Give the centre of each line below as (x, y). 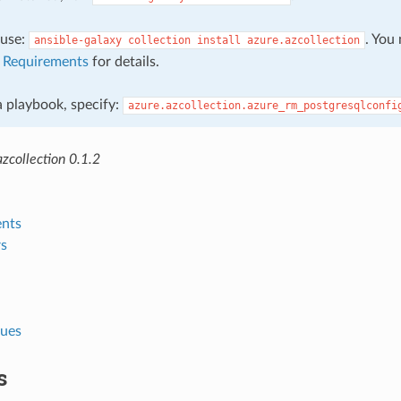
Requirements (45, 61)
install (218, 40)
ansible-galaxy (77, 40)
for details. (124, 61)
